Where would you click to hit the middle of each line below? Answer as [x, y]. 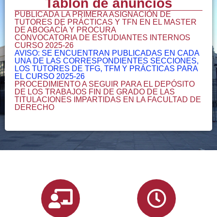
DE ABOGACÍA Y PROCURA [65, 30]
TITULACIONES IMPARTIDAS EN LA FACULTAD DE [108, 100]
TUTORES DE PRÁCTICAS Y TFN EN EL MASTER [106, 22]
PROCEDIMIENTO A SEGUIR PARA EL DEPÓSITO [105, 84]
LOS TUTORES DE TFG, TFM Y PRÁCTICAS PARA [106, 69]
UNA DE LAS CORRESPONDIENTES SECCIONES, [107, 61]
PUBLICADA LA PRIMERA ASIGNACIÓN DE [93, 14]
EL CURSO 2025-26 [50, 76]
